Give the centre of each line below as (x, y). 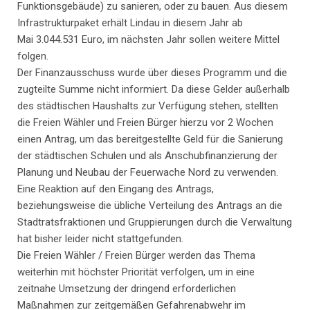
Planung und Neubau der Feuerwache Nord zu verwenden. (148, 173)
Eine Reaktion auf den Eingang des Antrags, (116, 189)
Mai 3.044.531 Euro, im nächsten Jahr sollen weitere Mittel (148, 40)
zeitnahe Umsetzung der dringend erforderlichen (127, 289)
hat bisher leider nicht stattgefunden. (102, 239)
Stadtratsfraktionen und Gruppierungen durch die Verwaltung (155, 222)
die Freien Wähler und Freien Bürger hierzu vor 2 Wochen (145, 123)
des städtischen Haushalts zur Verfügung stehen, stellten (148, 106)
